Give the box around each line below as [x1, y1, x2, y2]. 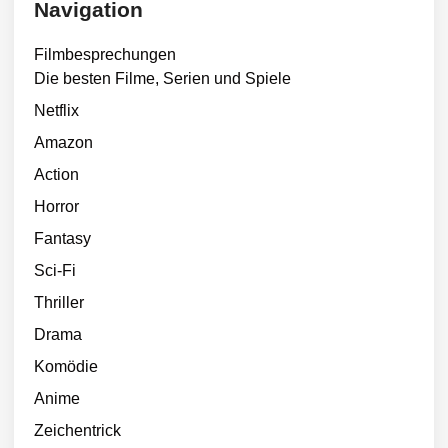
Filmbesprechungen [34, 45, 176, 63]
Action [34, 165, 79, 183]
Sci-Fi [34, 261, 76, 279]
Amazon [34, 133, 93, 151]
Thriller [34, 293, 84, 311]
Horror [34, 197, 79, 215]
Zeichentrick [34, 421, 121, 439]
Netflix [34, 101, 79, 119]
